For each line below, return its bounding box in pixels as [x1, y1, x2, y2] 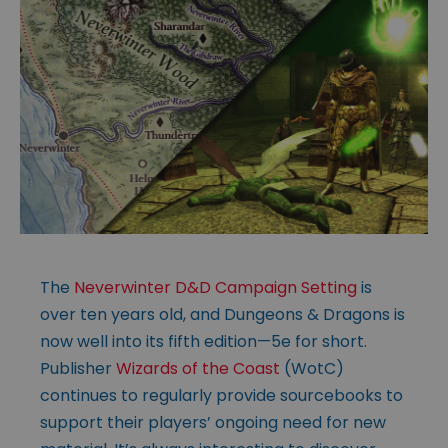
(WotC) [280, 356, 344, 380]
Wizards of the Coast [116, 356, 280, 380]
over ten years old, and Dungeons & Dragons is [40, 302, 405, 326]
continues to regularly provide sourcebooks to [40, 383, 403, 407]
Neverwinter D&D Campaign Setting [74, 275, 357, 299]
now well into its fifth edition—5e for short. [40, 329, 367, 353]
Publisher [40, 356, 116, 380]
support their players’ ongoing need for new [40, 410, 386, 434]
